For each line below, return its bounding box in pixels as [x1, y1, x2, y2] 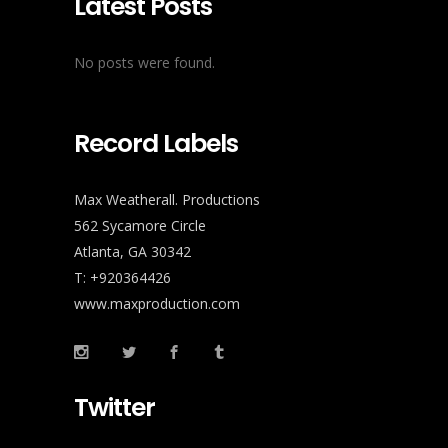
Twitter [74, 389, 155, 425]
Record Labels [74, 126, 238, 162]
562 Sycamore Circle [74, 216, 206, 236]
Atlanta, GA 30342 [74, 242, 191, 262]
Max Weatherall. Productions [74, 190, 260, 210]
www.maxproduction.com [74, 294, 240, 314]
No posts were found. [74, 53, 215, 73]
